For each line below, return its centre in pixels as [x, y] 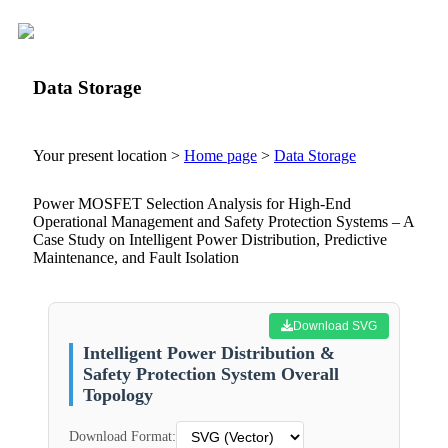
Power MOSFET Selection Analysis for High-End [192, 204]
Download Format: [122, 437]
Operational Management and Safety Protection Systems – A [223, 222]
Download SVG [335, 326]
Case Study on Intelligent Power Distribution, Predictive [210, 240]
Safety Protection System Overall [211, 374]
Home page [220, 156]
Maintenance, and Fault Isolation [136, 258]
